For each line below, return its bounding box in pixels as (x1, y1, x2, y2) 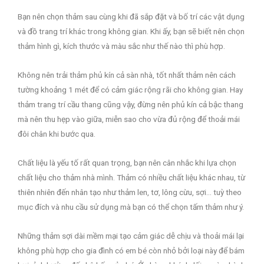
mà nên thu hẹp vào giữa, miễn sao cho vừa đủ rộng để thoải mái (18, 114, 240, 124)
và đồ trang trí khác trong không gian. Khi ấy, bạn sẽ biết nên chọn (18, 27, 245, 37)
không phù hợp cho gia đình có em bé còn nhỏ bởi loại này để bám (18, 245, 245, 255)
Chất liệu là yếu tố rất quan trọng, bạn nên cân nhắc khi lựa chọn (18, 157, 236, 167)
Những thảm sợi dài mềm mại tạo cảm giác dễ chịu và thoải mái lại (18, 230, 244, 240)
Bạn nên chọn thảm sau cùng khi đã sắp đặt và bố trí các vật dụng (18, 12, 245, 22)
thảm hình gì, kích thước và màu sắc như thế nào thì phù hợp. (18, 41, 225, 51)
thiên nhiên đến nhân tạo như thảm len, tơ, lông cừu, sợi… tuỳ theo (18, 187, 242, 197)
